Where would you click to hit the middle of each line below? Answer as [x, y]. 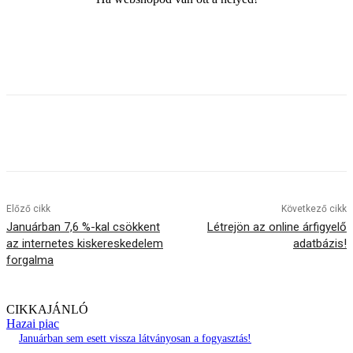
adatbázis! [320, 243]
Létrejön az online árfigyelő [277, 227]
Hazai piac [33, 323]
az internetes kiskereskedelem [85, 243]
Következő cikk [314, 208]
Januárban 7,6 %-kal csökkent [83, 227]
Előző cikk [28, 208]
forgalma [30, 260]
